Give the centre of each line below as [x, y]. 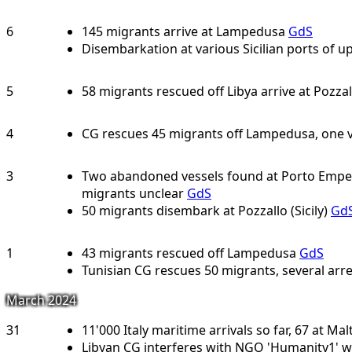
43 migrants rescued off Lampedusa [189, 253]
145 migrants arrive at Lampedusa [183, 31]
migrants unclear [133, 193]
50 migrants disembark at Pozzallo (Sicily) [205, 211]
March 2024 [41, 300]
